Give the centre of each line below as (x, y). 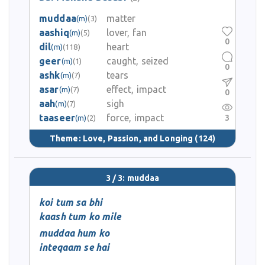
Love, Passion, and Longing (138, 138)
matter (121, 18)
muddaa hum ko (74, 233)
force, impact (135, 118)
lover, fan (127, 33)
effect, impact (136, 89)
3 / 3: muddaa (132, 178)
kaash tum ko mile (80, 216)
